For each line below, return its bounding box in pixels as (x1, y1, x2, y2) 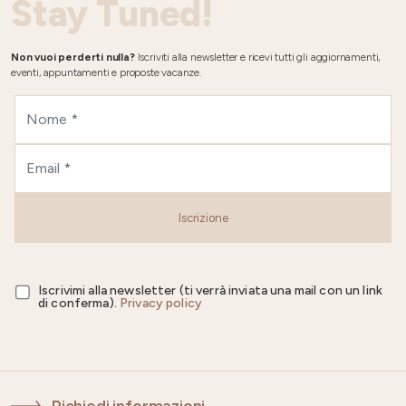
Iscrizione (178, 211, 228, 225)
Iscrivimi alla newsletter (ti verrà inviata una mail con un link (38, 283, 382, 298)
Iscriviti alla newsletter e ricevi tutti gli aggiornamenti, (134, 51, 381, 63)
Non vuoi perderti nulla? (11, 51, 135, 63)
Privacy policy (119, 295, 202, 311)
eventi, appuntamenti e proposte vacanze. (11, 66, 201, 79)
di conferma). (38, 295, 120, 311)
